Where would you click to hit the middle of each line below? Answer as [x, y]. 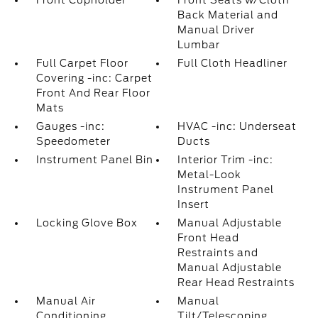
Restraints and [218, 253]
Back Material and [228, 15]
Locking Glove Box [87, 223]
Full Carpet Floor [82, 63]
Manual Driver [216, 30]
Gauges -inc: [70, 126]
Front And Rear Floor [93, 93]
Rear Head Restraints [236, 283]
